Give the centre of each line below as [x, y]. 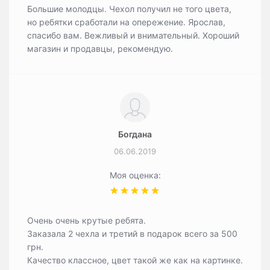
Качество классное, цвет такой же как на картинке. [135, 260]
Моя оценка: [135, 175]
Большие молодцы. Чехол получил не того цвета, [129, 9]
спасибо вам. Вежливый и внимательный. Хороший [133, 35]
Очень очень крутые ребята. [86, 220]
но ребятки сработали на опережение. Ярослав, [126, 22]
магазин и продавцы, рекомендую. [100, 49]
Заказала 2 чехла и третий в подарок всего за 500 [132, 234]
